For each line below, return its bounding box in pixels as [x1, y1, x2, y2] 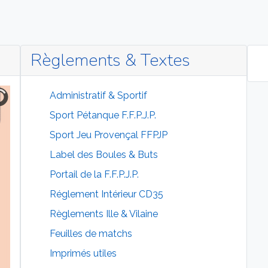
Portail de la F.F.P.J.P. [49, 169, 139, 181]
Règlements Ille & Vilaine [49, 208, 158, 220]
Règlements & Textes [30, 48, 190, 72]
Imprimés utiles [49, 248, 117, 260]
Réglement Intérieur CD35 [49, 188, 163, 200]
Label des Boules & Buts [49, 149, 158, 161]
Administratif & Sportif [49, 90, 147, 102]
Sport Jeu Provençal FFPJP [49, 129, 167, 141]
